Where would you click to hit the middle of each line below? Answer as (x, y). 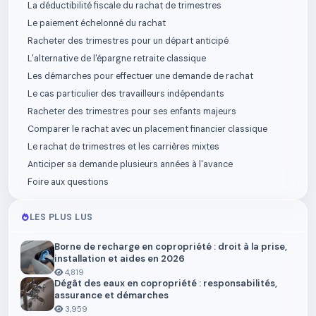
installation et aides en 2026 (120, 259)
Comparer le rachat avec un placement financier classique (147, 129)
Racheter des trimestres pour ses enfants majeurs (132, 111)
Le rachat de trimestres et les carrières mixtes (123, 147)
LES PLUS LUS (61, 217)
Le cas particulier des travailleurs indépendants (126, 94)
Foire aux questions (68, 182)
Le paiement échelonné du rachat (97, 23)
